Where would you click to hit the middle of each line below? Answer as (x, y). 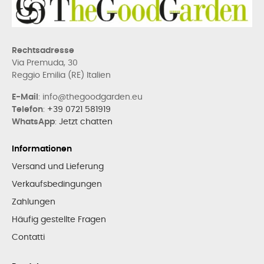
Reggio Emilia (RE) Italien (61, 75)
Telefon (27, 109)
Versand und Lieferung (58, 166)
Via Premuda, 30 (45, 63)
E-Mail (25, 97)
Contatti (28, 237)
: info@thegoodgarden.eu (90, 97)
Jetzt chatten (86, 122)
